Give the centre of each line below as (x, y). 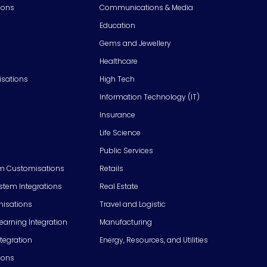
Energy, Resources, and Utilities (154, 240)
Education (117, 25)
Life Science (120, 132)
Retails (111, 168)
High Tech (117, 79)
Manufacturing (126, 222)
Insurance (117, 114)
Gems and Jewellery (135, 43)
